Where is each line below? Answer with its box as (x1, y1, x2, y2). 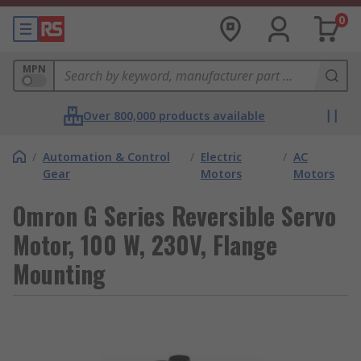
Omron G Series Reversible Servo (13, 197, 336, 234)
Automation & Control (43, 149, 170, 164)
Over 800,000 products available (83, 108, 265, 123)
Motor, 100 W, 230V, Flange (13, 226, 277, 263)
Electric (200, 149, 242, 164)
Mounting (13, 255, 106, 292)
